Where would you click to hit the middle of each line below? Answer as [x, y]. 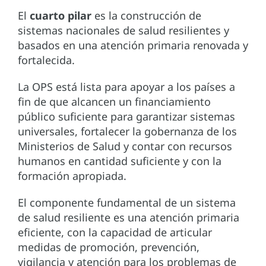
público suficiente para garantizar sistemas [126, 117]
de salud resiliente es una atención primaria [129, 218]
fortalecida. [46, 60]
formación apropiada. [72, 176]
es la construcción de [146, 16]
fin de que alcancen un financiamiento [114, 102]
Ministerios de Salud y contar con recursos [125, 146]
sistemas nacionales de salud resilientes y [123, 31]
